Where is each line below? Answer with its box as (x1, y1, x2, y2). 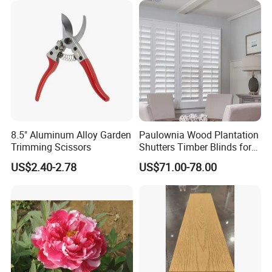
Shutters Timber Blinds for (138, 140, 251, 154)
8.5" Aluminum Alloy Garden (11, 127, 132, 141)
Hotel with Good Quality (138, 152, 240, 166)
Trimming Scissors (11, 140, 92, 154)
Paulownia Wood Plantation (138, 127, 259, 141)
